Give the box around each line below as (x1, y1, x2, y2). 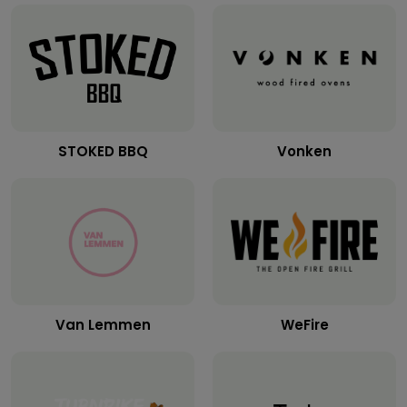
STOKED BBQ (57, 142, 148, 161)
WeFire (280, 315, 329, 334)
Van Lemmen (55, 315, 151, 334)
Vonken (277, 142, 332, 161)
